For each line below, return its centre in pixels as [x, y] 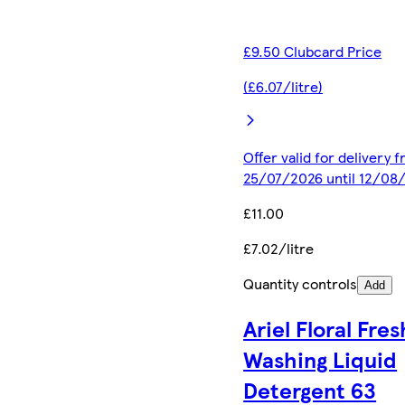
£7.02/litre [279, 248]
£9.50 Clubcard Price [313, 51]
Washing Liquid [320, 358]
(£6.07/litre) [283, 86]
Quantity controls [301, 283]
